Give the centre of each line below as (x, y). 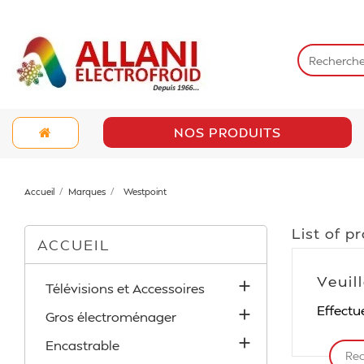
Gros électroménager (111, 316)
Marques (87, 192)
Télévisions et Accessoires (125, 288)
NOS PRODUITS (227, 132)
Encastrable (82, 345)
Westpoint (145, 192)
